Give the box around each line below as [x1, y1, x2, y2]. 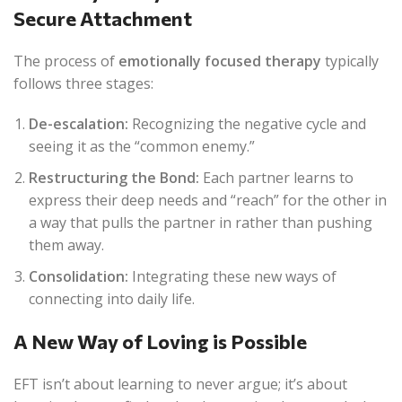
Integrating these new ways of [128, 267, 336, 286]
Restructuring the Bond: [29, 168, 199, 188]
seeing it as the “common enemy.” [29, 136, 255, 156]
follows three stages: [13, 74, 153, 93]
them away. [29, 235, 104, 255]
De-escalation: [29, 114, 128, 134]
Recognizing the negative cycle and [128, 114, 366, 134]
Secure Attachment [13, 6, 192, 31]
